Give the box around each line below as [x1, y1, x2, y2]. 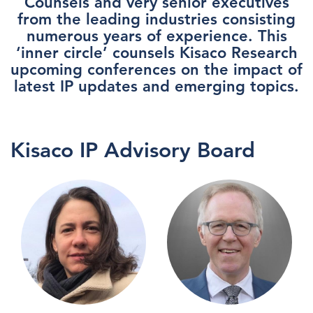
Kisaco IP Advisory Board [10, 138, 255, 163]
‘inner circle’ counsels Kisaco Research [15, 43, 298, 62]
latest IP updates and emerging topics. [14, 77, 299, 96]
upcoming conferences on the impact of [10, 60, 303, 79]
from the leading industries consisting [17, 10, 296, 29]
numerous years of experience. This [26, 27, 287, 45]
